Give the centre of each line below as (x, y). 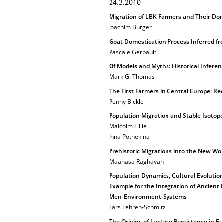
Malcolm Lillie (128, 126)
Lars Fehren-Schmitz (137, 207)
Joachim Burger (130, 27)
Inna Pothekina (129, 137)
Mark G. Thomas (132, 77)
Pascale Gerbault (133, 52)
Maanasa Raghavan (136, 161)
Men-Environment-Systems (148, 196)
